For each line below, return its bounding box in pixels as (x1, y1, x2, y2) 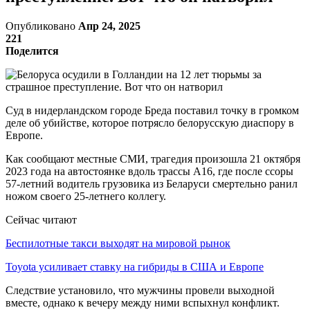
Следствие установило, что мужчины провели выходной (6, 284, 275, 296)
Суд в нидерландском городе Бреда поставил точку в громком (6, 104, 299, 116)
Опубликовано (6, 19, 78, 32)
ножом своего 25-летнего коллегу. (6, 190, 166, 202)
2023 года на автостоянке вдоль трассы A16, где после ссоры (6, 165, 293, 177)
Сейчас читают (6, 213, 77, 226)
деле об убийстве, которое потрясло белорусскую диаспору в (6, 116, 294, 129)
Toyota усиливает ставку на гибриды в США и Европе (6, 260, 264, 273)
